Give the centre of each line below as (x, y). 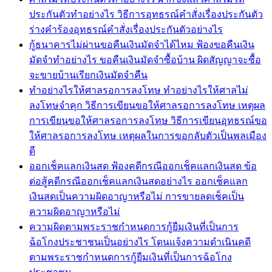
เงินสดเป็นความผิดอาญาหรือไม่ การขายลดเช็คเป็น (137, 196)
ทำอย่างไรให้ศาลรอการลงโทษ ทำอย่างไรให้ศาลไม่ (139, 90)
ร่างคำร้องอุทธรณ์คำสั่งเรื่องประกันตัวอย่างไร (126, 29)
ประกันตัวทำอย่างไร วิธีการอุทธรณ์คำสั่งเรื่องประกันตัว (146, 14)
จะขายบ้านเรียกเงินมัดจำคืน (88, 75)
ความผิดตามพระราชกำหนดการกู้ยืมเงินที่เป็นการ (134, 226)
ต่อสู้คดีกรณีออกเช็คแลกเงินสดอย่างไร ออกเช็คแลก (138, 181)
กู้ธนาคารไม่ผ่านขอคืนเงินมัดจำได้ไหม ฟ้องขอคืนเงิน (142, 44)
